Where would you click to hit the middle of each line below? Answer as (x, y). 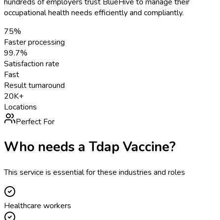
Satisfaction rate (32, 64)
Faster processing (34, 42)
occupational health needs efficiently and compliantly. (94, 13)
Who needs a (46, 147)
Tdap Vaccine (129, 147)
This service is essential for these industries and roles (95, 172)
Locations (20, 107)
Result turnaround (34, 86)
